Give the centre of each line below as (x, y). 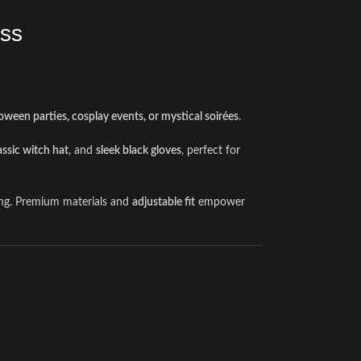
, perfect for (211, 151)
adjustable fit (164, 202)
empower (220, 202)
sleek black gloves (139, 151)
